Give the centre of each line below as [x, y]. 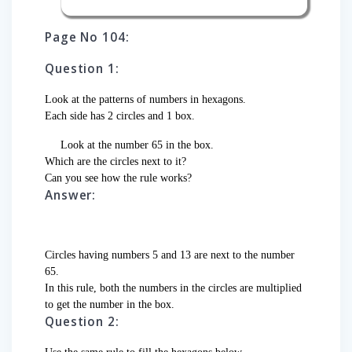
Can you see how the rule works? [118, 178]
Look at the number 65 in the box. [129, 145]
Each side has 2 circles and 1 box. [121, 116]
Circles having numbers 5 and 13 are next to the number [170, 255]
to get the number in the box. [110, 305]
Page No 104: [87, 38]
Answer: [71, 196]
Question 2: [82, 322]
